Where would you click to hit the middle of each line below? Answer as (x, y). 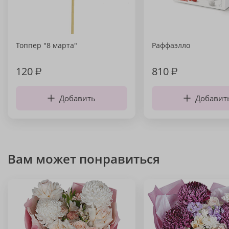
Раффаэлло (171, 45)
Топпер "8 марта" (47, 45)
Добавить (77, 98)
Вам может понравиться (84, 159)
